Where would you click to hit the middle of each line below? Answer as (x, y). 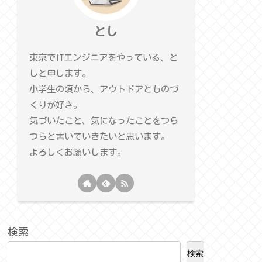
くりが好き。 (55, 105)
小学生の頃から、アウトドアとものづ (104, 89)
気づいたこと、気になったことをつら (104, 120)
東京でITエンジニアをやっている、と (103, 57)
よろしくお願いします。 (77, 152)
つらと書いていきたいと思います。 (99, 136)
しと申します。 (60, 73)
